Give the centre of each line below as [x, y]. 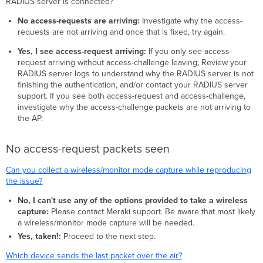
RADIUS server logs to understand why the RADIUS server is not [135, 74]
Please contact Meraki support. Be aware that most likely [152, 212]
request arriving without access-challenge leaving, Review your [132, 63]
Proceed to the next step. [108, 236]
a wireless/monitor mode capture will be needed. [106, 223]
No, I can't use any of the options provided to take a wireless [132, 201]
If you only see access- [189, 52]
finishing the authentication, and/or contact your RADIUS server [132, 85]
